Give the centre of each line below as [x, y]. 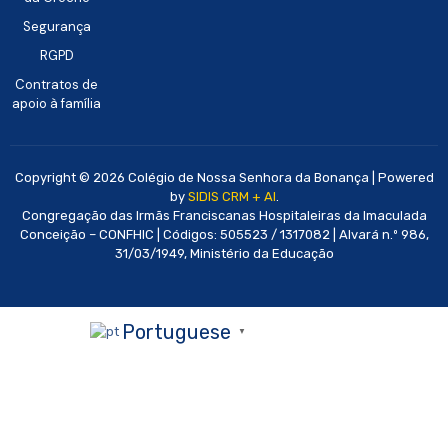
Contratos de [57, 84]
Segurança [56, 26]
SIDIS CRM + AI [231, 196]
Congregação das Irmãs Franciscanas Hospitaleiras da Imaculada [224, 215]
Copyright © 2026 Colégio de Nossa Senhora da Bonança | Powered [224, 177]
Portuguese [176, 331]
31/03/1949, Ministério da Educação [224, 253]
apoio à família [57, 103]
